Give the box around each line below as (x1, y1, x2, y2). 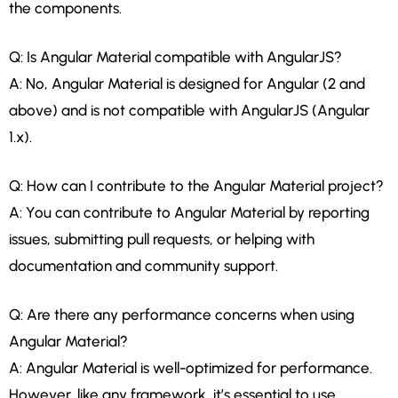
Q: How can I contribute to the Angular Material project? (9, 176, 384, 195)
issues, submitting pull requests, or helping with (9, 229, 314, 248)
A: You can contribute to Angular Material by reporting (9, 203, 370, 221)
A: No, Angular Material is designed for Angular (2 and (9, 74, 365, 92)
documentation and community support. (9, 256, 278, 275)
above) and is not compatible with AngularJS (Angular (9, 100, 370, 119)
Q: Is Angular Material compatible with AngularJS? (9, 47, 342, 66)
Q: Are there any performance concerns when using (9, 305, 354, 323)
